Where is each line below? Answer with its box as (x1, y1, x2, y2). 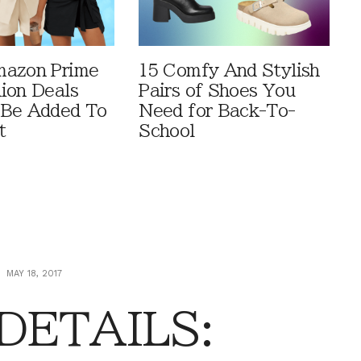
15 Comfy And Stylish (139, 61, 320, 79)
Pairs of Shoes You (139, 81, 295, 99)
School (139, 122, 195, 139)
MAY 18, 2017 (6, 268, 62, 279)
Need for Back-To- (139, 102, 296, 119)
